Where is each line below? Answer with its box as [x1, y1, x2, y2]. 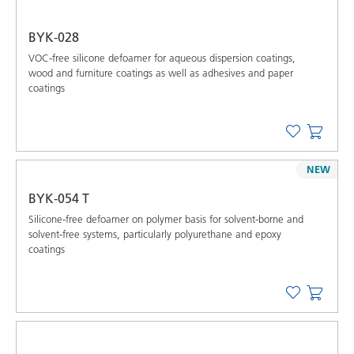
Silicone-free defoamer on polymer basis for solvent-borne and [28, 212, 303, 225]
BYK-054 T [28, 190, 89, 206]
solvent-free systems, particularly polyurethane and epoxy [28, 227, 281, 240]
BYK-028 [28, 28, 79, 45]
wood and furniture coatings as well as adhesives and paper [28, 66, 293, 79]
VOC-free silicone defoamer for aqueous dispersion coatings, [28, 51, 296, 64]
